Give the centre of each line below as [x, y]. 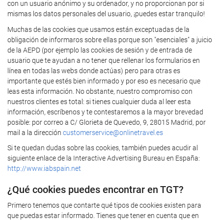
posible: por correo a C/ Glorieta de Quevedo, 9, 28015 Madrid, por [107, 122]
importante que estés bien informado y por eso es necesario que [104, 81]
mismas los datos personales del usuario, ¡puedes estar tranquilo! [106, 14]
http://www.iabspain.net [44, 168]
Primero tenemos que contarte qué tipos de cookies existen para [104, 205]
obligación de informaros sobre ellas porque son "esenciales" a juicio [110, 40]
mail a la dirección [35, 132]
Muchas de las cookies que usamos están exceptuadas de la [98, 29]
